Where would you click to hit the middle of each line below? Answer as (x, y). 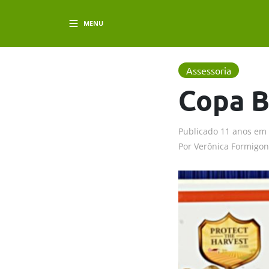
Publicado (198, 131)
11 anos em (243, 131)
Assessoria (209, 70)
